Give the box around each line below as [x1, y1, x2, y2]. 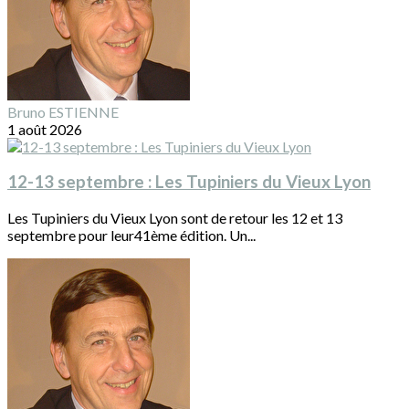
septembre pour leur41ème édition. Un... [7, 226, 256, 245]
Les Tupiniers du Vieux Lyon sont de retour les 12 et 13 [7, 209, 342, 227]
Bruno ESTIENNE [7, 102, 119, 121]
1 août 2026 [7, 120, 82, 138]
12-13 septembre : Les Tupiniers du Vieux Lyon [7, 172, 371, 193]
